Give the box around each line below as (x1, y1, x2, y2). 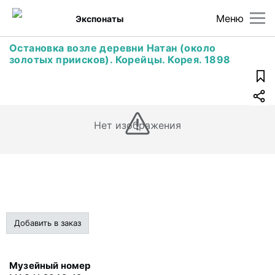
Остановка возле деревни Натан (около (9, 42, 216, 54)
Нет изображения (93, 119, 182, 131)
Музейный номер (9, 260, 91, 271)
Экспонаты (76, 13, 124, 24)
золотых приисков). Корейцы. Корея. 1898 (9, 53, 231, 66)
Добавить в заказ (14, 218, 81, 228)
